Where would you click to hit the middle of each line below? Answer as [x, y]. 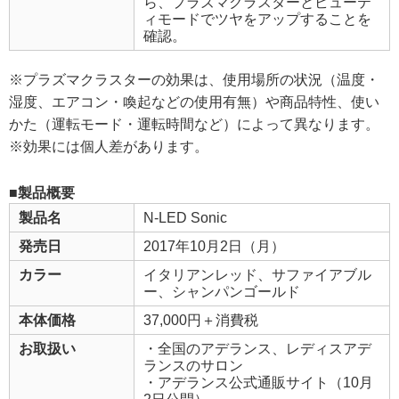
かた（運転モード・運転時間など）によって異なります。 [194, 124]
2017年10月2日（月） [214, 246]
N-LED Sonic [185, 217]
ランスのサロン [193, 365]
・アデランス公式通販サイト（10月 [258, 382]
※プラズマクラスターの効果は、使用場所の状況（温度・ [194, 79]
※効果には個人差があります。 [109, 146]
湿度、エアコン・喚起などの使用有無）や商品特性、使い [194, 102]
